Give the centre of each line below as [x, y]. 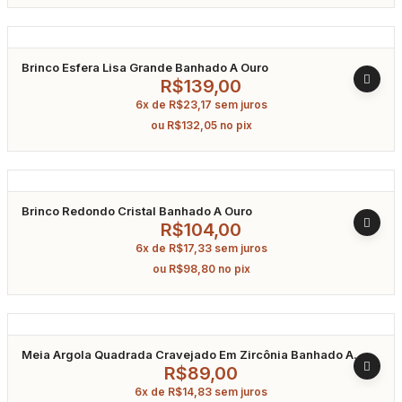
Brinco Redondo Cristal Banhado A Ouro [137, 210]
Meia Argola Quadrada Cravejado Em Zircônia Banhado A [188, 354]
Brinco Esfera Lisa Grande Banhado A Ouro [145, 67]
